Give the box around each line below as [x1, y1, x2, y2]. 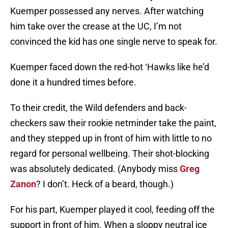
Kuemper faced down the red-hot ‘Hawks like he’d [10, 62, 209, 73]
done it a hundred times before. [10, 77, 136, 88]
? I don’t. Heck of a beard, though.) [36, 179, 174, 190]
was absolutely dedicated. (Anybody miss [10, 163, 180, 175]
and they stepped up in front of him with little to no [10, 133, 212, 144]
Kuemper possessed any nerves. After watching [10, 6, 204, 17]
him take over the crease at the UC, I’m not [10, 21, 182, 32]
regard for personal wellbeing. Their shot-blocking [10, 148, 209, 159]
